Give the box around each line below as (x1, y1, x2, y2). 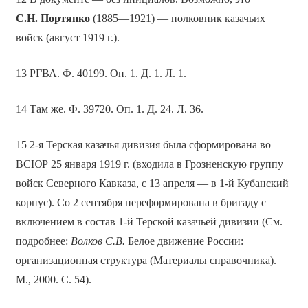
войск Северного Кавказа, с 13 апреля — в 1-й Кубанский (15, 177, 289, 190)
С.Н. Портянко (15, 12, 90, 25)
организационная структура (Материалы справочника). (15, 254, 276, 267)
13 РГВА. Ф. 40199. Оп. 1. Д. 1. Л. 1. (15, 67, 186, 80)
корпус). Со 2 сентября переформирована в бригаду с (15, 197, 266, 209)
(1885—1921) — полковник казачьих (89, 12, 265, 25)
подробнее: (15, 235, 71, 247)
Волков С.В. (70, 235, 125, 247)
